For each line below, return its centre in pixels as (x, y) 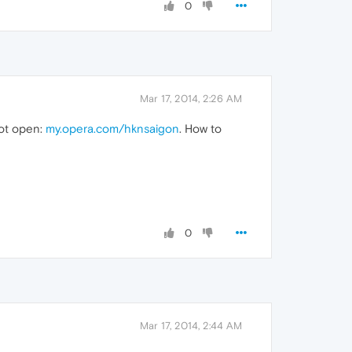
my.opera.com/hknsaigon (112, 128)
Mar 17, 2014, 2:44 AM (191, 325)
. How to (200, 128)
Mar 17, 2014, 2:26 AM (191, 98)
